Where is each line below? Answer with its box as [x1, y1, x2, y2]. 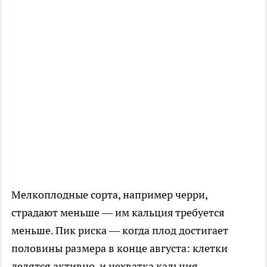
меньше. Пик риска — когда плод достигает [11, 223, 228, 237]
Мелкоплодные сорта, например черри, [11, 187, 207, 201]
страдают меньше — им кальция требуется [11, 205, 225, 219]
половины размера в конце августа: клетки [11, 241, 228, 255]
